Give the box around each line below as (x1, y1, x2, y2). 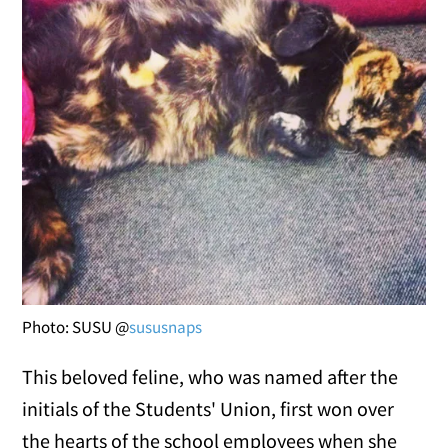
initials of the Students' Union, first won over (22, 395, 395, 421)
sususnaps (129, 315, 203, 338)
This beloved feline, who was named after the (22, 363, 399, 389)
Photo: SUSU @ (22, 315, 130, 338)
